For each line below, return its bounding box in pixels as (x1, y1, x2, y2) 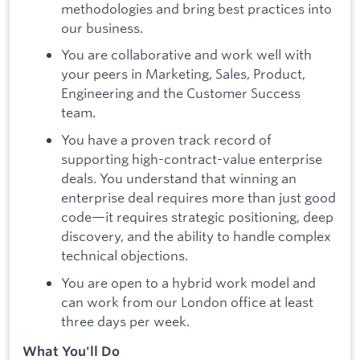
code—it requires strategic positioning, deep (61, 207, 333, 225)
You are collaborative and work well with (61, 46, 312, 63)
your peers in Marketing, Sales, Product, (61, 65, 305, 83)
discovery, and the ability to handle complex (61, 227, 331, 244)
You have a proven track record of (61, 130, 272, 148)
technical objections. (61, 246, 188, 264)
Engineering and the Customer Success (61, 84, 301, 102)
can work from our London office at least (61, 292, 313, 310)
